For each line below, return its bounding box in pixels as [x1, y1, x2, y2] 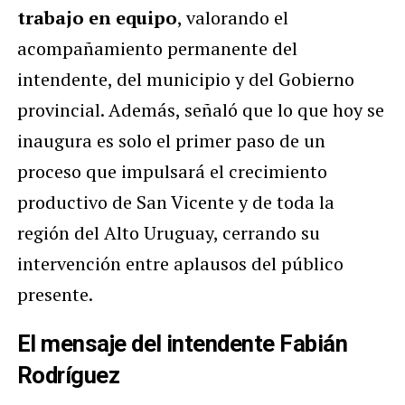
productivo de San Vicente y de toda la [16, 189, 334, 214]
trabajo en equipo [16, 5, 177, 30]
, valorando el [176, 5, 288, 30]
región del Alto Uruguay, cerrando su [16, 220, 320, 245]
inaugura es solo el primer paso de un [16, 127, 325, 153]
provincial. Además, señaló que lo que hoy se [16, 97, 384, 122]
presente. [16, 281, 93, 306]
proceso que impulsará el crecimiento [16, 158, 327, 184]
